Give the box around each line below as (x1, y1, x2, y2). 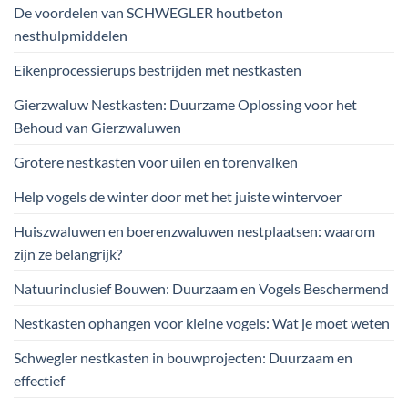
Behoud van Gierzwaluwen (14, 117, 181, 136)
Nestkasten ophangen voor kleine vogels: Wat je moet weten (14, 313, 390, 331)
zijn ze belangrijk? (14, 244, 122, 262)
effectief (14, 371, 65, 389)
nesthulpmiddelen (14, 25, 127, 44)
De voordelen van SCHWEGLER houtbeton (14, 3, 283, 21)
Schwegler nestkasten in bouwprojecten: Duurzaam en (14, 348, 352, 366)
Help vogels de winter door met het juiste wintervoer (14, 187, 342, 205)
